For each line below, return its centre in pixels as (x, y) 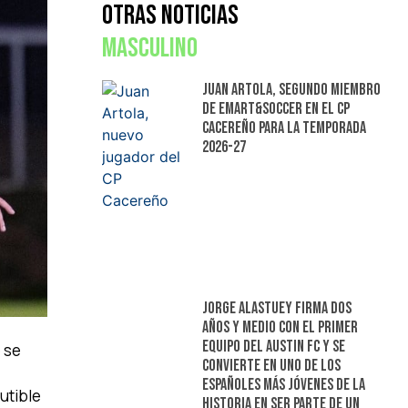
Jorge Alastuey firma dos (276, 308)
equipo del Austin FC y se (273, 346)
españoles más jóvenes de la (283, 384)
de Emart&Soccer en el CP (275, 109)
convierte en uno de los (271, 365)
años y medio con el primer (280, 327)
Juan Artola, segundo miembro (291, 90)
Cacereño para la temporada (284, 128)
